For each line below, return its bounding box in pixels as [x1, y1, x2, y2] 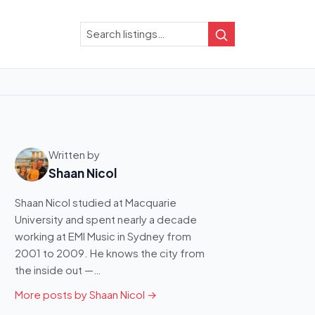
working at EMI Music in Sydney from [15, 229, 191, 243]
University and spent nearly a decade [15, 212, 197, 226]
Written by [49, 148, 100, 161]
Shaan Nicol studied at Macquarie [15, 195, 176, 209]
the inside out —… [15, 263, 101, 276]
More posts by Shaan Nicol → [15, 288, 157, 301]
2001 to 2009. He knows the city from [15, 246, 205, 259]
